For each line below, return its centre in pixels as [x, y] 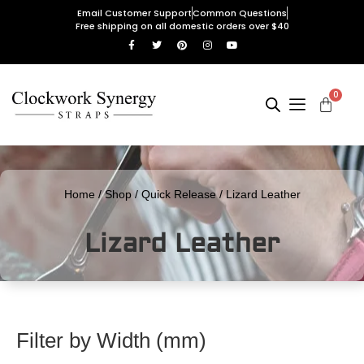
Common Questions [239, 13]
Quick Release [178, 195]
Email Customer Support [134, 13]
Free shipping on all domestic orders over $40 [182, 26]
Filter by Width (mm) [111, 341]
